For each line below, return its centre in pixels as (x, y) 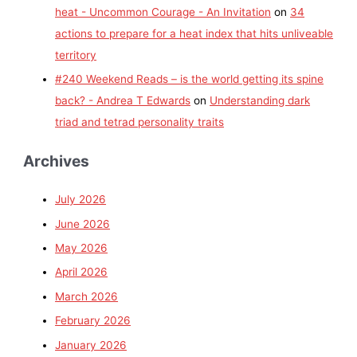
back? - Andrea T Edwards (123, 101)
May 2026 (82, 247)
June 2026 (83, 224)
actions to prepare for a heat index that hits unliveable (194, 33)
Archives (57, 161)
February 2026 (93, 321)
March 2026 (87, 296)
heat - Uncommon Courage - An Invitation (163, 12)
